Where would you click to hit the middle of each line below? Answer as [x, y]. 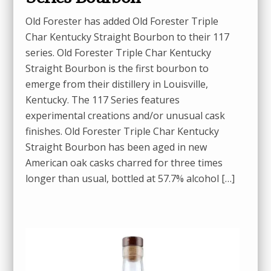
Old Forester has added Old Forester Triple [122, 21]
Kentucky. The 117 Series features [103, 100]
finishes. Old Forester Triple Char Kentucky [122, 131]
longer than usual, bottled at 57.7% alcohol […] [130, 178]
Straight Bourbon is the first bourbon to [117, 68]
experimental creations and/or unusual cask [126, 115]
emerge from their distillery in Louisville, [117, 84]
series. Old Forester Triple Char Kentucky [119, 52]
